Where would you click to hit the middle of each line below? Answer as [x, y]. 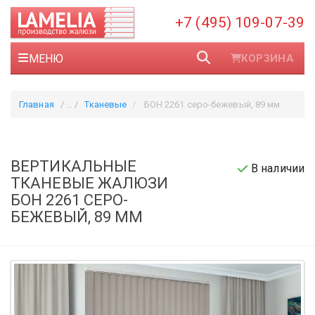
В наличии [276, 168]
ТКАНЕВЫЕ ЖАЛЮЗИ [90, 183]
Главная [37, 104]
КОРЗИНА [267, 58]
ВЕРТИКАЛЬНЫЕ [74, 166]
